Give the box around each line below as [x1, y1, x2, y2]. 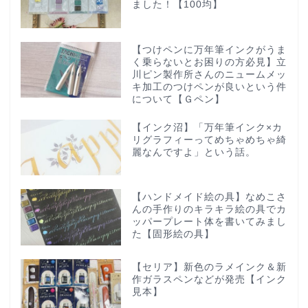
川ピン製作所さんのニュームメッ [131, 69, 287, 80]
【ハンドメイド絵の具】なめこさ [131, 192, 287, 203]
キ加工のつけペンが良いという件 [131, 81, 287, 92]
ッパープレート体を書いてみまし [131, 217, 287, 228]
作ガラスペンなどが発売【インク [131, 274, 287, 285]
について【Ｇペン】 [131, 93, 225, 104]
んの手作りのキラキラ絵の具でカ [131, 204, 287, 215]
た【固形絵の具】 [131, 229, 214, 240]
